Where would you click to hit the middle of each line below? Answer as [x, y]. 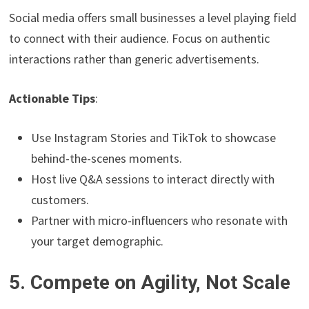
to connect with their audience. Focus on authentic [140, 39]
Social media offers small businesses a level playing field [153, 18]
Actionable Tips [52, 99]
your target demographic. [98, 241]
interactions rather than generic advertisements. [134, 59]
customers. [60, 200]
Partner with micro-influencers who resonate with [160, 221]
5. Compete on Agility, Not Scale [150, 283]
